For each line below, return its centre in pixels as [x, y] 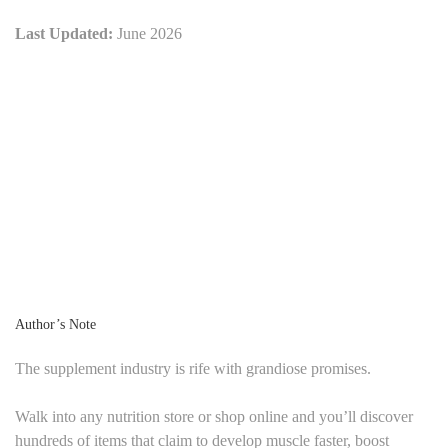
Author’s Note [55, 324]
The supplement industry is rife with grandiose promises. [193, 368]
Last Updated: [64, 33]
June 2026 [147, 33]
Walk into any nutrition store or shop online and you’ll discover [214, 416]
